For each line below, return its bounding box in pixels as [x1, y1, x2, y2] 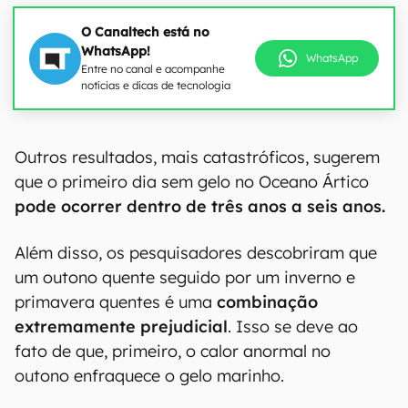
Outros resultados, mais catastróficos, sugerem [15, 360, 380, 381]
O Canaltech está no [81, 24, 209, 40]
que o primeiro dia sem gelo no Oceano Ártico [15, 384, 369, 405]
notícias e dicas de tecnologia [81, 78, 230, 92]
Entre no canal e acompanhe [81, 62, 225, 76]
